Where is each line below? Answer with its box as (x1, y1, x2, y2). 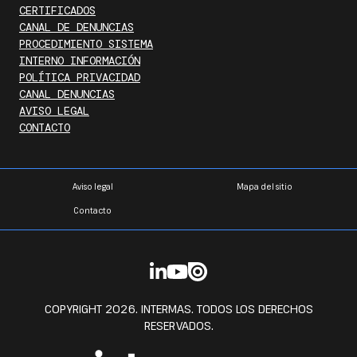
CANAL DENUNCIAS (19, 87, 115, 101)
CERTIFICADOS (19, 3, 96, 18)
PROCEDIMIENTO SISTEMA (19, 37, 153, 51)
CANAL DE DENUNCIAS (19, 20, 134, 34)
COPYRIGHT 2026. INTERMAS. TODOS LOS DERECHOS (44, 301, 313, 317)
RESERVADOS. (143, 318, 214, 334)
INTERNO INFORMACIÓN (19, 53, 140, 68)
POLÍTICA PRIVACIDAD (19, 70, 140, 84)
